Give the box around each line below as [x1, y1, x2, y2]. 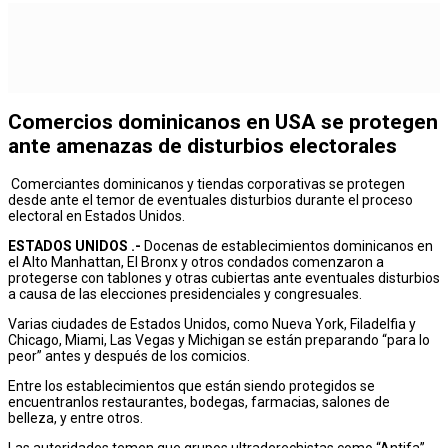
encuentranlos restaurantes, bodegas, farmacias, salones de [8, 393, 390, 410]
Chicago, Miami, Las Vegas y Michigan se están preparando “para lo [8, 331, 430, 348]
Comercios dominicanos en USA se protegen [8, 110, 438, 135]
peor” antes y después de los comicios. [8, 347, 250, 364]
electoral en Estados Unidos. [8, 207, 185, 224]
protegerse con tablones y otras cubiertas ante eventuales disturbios [8, 269, 440, 286]
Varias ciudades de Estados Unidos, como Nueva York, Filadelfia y [8, 315, 416, 332]
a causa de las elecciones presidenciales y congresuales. [8, 285, 362, 302]
